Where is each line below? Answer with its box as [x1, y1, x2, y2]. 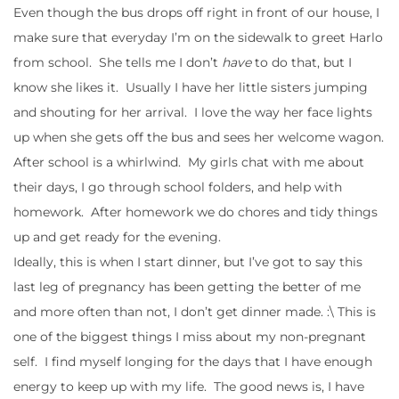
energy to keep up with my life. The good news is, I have [13, 378, 364, 395]
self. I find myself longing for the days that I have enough [13, 353, 372, 370]
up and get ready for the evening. [13, 228, 221, 245]
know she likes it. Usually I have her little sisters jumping [13, 78, 368, 95]
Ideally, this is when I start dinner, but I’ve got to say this [13, 253, 362, 270]
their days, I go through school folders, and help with [13, 178, 342, 195]
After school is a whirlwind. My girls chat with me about [13, 153, 364, 170]
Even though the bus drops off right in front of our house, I [13, 4, 379, 20]
